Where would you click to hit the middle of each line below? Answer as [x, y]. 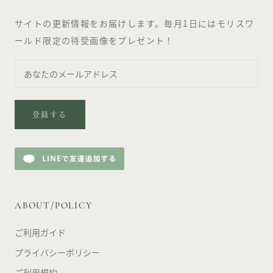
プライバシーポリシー [57, 252]
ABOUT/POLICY [54, 206]
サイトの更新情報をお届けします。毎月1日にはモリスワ [135, 23]
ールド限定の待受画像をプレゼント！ [94, 41]
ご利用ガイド [40, 232]
